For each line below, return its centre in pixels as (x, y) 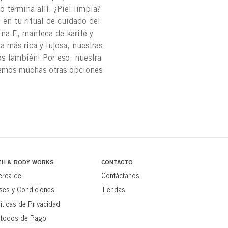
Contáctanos (121, 176)
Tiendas (113, 190)
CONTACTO (117, 162)
